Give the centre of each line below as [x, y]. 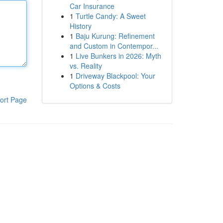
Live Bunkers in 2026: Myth [118, 56]
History [80, 26]
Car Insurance [92, 6]
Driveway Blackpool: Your [115, 76]
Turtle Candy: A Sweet [111, 16]
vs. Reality [86, 66]
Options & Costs [95, 86]
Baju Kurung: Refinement [115, 36]
